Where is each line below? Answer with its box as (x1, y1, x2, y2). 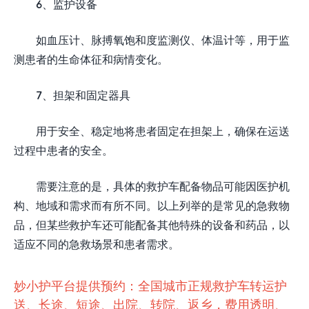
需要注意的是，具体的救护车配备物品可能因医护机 (36, 179, 290, 192)
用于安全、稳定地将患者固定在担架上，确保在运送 (36, 124, 290, 137)
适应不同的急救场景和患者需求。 (14, 237, 179, 250)
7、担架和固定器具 (36, 88, 130, 101)
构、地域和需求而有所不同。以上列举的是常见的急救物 (14, 199, 290, 212)
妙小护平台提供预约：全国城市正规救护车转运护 (14, 278, 287, 293)
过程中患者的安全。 (14, 143, 113, 157)
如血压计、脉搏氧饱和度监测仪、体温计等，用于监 (36, 33, 290, 46)
